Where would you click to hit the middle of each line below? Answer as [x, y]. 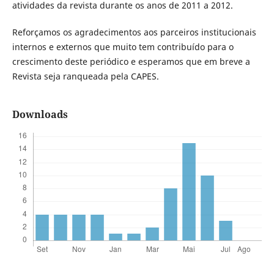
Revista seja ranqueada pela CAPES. [85, 76]
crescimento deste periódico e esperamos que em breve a [131, 62]
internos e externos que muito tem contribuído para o [123, 47]
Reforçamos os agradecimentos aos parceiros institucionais [134, 32]
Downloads [40, 115]
